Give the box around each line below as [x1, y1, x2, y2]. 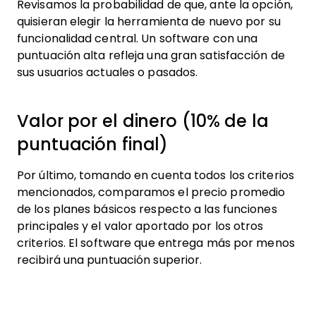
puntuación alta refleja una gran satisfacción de [17, 49, 285, 61]
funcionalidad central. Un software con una [17, 32, 258, 44]
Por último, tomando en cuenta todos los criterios [17, 169, 294, 181]
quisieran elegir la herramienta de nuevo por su [17, 15, 281, 28]
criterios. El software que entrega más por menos [17, 236, 295, 249]
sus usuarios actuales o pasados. [17, 66, 198, 78]
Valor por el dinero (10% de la [17, 111, 269, 130]
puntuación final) [17, 134, 169, 154]
